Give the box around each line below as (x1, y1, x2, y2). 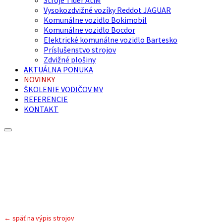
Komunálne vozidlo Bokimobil (44, 14, 147, 25)
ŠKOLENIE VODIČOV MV (24, 84, 103, 94)
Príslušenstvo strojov (44, 44, 116, 55)
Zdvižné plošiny (44, 54, 96, 64)
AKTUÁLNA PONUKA (24, 64, 93, 74)
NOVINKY (24, 74, 55, 84)
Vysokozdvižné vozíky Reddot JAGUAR (44, 4, 171, 15)
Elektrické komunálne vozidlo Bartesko (44, 34, 177, 45)
